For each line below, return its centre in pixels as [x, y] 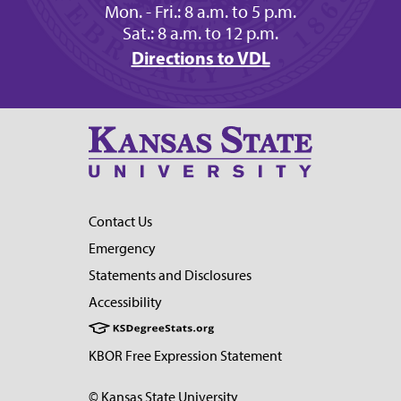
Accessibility [125, 303]
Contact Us [120, 222]
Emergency [122, 249]
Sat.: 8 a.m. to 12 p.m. [200, 33]
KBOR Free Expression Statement [185, 356]
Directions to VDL [200, 58]
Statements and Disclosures [170, 276]
